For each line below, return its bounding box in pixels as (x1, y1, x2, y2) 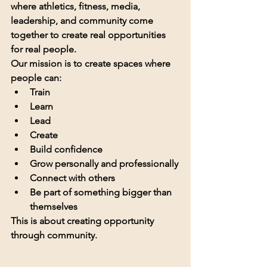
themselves (30, 201, 77, 213)
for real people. (11, 44, 76, 55)
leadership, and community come (11, 15, 156, 27)
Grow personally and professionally (30, 158, 178, 170)
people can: (11, 72, 61, 84)
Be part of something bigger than (30, 187, 174, 198)
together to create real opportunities (11, 29, 168, 41)
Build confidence (30, 144, 103, 156)
